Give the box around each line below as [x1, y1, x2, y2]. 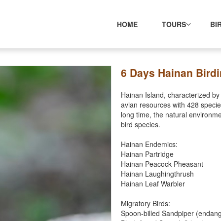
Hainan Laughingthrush [121, 169, 194, 179]
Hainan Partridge [121, 149, 174, 159]
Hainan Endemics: [121, 139, 178, 149]
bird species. [121, 119, 160, 129]
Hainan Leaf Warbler [121, 179, 185, 188]
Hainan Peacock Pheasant [121, 159, 203, 169]
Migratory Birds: [121, 198, 170, 208]
